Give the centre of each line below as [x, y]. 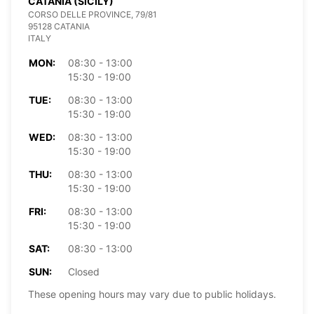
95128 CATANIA [59, 26]
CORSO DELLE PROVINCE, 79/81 [93, 14]
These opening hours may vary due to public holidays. [152, 294]
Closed [84, 271]
